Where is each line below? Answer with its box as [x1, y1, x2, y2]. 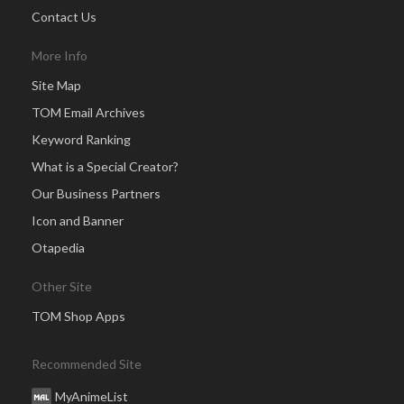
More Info [32, 47, 87, 63]
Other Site [32, 278, 92, 294]
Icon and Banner [32, 212, 124, 228]
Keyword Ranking [32, 131, 131, 147]
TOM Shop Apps [32, 308, 125, 324]
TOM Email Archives [32, 104, 145, 120]
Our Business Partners [32, 185, 161, 201]
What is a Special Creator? [32, 158, 179, 174]
